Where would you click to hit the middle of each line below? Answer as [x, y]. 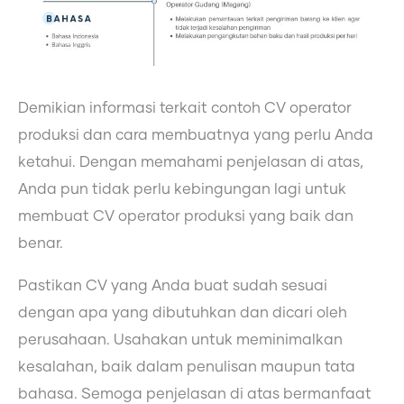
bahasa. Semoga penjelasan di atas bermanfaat [195, 394]
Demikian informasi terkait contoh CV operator [185, 109]
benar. [41, 244]
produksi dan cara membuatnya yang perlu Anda [196, 136]
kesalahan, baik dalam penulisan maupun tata [187, 367]
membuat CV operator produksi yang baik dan [186, 217]
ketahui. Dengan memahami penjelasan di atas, [191, 163]
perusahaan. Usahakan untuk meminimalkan [180, 340]
